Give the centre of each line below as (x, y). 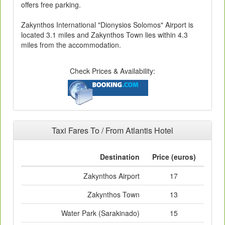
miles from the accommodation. (71, 45)
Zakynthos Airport (111, 176)
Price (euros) (174, 157)
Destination (120, 157)
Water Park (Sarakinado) (100, 213)
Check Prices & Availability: (113, 71)
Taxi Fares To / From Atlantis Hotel (113, 131)
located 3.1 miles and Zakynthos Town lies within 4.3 (104, 35)
